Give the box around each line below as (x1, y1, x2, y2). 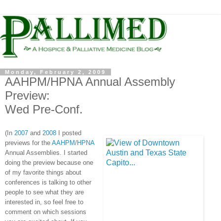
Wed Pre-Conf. (5, 102, 83, 116)
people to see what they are (5, 188, 84, 196)
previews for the (5, 139, 52, 147)
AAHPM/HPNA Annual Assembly (5, 74, 175, 88)
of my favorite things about (5, 169, 81, 177)
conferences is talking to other (5, 179, 91, 186)
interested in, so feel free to (5, 198, 83, 206)
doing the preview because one (5, 159, 93, 167)
